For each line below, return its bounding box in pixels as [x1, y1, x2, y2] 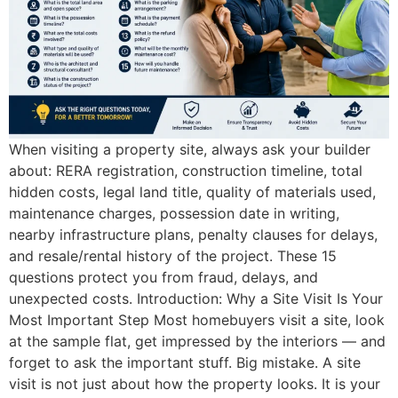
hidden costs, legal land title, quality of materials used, [9, 183, 376, 202]
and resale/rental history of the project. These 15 [9, 247, 337, 266]
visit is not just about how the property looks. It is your [9, 375, 380, 394]
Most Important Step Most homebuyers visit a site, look [9, 311, 385, 330]
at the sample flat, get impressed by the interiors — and [9, 332, 386, 351]
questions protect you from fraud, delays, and [9, 268, 318, 287]
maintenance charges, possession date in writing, [9, 204, 339, 223]
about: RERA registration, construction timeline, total [9, 162, 362, 180]
